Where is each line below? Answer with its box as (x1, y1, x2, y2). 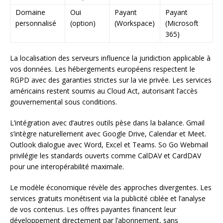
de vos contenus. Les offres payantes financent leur (10, 204, 176, 214)
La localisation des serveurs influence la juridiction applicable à (10, 53, 211, 63)
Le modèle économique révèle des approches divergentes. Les (10, 182, 212, 192)
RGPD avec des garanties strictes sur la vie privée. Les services (10, 75, 212, 85)
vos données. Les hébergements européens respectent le (10, 64, 195, 74)
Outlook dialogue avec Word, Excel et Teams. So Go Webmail (10, 139, 208, 149)
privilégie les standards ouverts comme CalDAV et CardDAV (10, 150, 201, 160)
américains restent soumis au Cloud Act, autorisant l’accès (10, 86, 198, 96)
